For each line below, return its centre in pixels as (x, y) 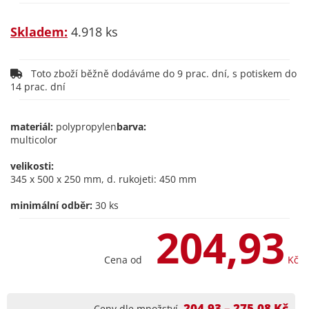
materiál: (32, 127)
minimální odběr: (51, 205)
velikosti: (32, 166)
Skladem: (39, 32)
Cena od (123, 260)
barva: (131, 127)
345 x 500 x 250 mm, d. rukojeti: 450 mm (103, 179)
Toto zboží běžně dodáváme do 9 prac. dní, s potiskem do (160, 73)
